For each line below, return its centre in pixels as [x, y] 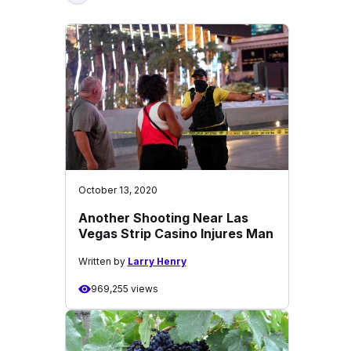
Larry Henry [157, 261]
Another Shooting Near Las [163, 218]
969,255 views [124, 289]
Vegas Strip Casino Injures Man [175, 233]
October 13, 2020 [118, 190]
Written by [103, 261]
